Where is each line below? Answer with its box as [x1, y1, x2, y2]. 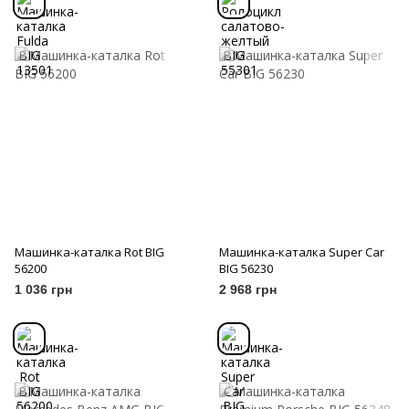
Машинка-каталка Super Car [219, 244, 384, 261]
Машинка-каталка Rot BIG [15, 244, 164, 261]
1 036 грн [15, 282, 72, 298]
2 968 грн [219, 282, 277, 298]
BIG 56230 [219, 260, 273, 278]
